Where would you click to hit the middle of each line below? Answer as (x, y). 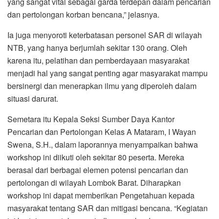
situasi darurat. (33, 98)
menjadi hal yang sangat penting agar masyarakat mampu (108, 73)
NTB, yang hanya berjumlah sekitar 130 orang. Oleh (97, 47)
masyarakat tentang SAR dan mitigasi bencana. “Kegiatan (108, 208)
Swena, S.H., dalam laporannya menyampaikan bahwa (103, 144)
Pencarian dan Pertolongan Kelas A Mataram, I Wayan (102, 131)
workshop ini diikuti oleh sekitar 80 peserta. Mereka (96, 157)
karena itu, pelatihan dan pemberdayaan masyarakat (98, 60)
